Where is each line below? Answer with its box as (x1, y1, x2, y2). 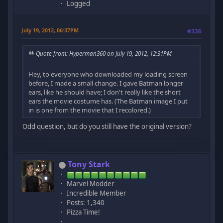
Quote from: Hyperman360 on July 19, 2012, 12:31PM (36, 49, 172, 58)
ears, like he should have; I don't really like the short (28, 88, 181, 97)
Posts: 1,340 (67, 198, 105, 208)
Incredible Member (67, 189, 127, 198)
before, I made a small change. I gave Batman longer (28, 79, 184, 88)
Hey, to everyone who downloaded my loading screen (28, 70, 188, 79)
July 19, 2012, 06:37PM (21, 26, 79, 34)
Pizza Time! (67, 208, 101, 217)
